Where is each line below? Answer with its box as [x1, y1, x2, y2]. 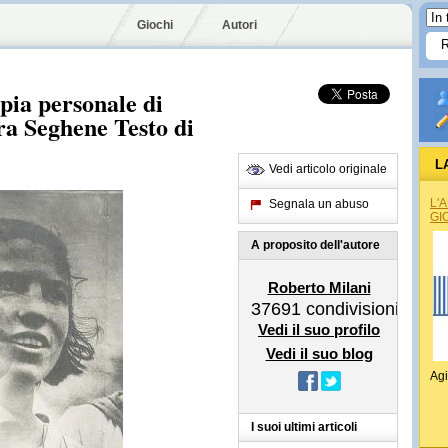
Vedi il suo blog [265, 345, 373, 362]
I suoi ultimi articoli [251, 420, 357, 434]
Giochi [137, 18, 173, 32]
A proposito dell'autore [251, 238, 380, 252]
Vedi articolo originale [269, 162, 387, 176]
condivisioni [301, 299, 399, 319]
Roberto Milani [267, 279, 371, 296]
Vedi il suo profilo [258, 321, 380, 338]
